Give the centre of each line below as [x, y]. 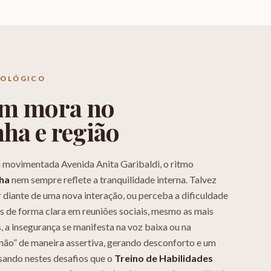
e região [75, 132]
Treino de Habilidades [164, 258]
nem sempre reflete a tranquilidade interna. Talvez [113, 179]
